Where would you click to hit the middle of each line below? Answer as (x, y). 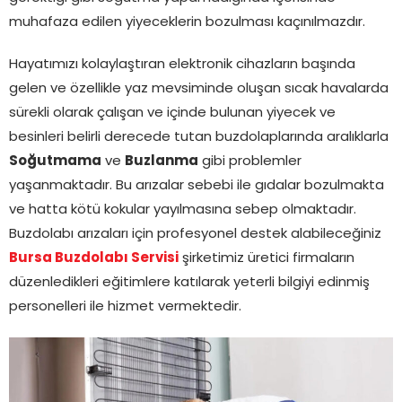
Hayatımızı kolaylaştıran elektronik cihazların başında (182, 65)
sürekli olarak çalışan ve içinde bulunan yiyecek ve (172, 113)
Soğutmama (55, 162)
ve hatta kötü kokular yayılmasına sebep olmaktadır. (183, 210)
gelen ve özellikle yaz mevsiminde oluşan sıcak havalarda (199, 89)
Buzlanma (162, 162)
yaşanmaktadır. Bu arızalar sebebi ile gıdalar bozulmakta (197, 186)
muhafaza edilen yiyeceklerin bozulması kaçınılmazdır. (187, 22)
